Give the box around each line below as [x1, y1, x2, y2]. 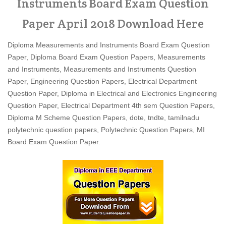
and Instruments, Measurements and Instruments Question [8, 65, 196, 73]
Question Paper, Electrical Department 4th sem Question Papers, [8, 101, 215, 109]
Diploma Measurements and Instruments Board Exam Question [8, 41, 210, 49]
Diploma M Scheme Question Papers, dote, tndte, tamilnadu [8, 114, 199, 122]
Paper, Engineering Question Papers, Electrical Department [8, 77, 197, 85]
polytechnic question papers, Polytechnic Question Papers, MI [8, 126, 205, 134]
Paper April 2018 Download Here [22, 16, 204, 31]
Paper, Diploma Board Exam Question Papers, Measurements [8, 53, 205, 61]
